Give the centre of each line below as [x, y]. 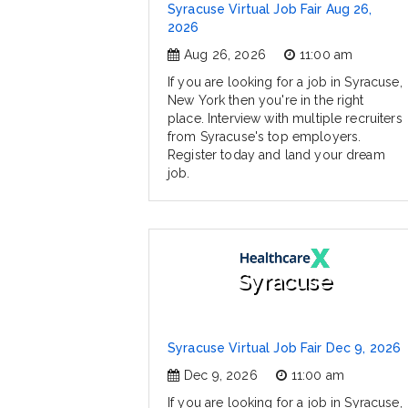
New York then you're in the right [266, 101]
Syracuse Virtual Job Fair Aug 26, [270, 10]
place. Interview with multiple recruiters [285, 119]
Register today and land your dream [276, 155]
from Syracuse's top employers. [265, 137]
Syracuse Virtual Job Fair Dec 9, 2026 [285, 348]
